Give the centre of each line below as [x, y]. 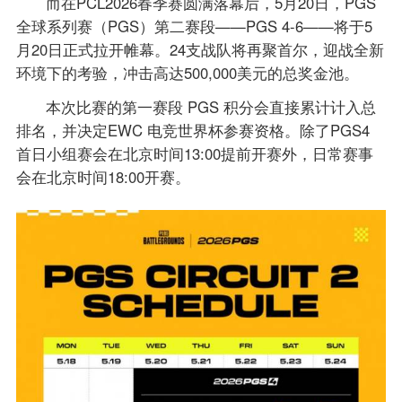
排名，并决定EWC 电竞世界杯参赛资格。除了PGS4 [192, 130]
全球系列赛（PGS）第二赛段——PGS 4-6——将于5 [194, 26]
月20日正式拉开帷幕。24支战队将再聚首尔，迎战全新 [200, 49]
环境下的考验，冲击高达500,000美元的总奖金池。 [187, 73]
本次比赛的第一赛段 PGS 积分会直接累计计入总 [211, 106]
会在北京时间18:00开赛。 [103, 176]
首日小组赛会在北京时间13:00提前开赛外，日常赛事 [194, 153]
